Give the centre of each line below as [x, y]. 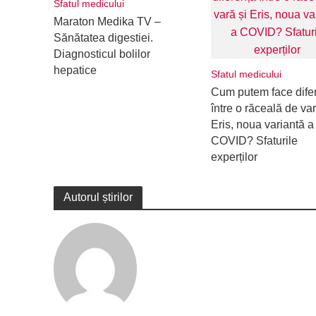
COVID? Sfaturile [254, 141]
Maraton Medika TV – [107, 22]
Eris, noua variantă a [262, 124]
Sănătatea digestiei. [103, 38]
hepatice [75, 70]
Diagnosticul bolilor [102, 54]
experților [235, 157]
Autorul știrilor [98, 197]
